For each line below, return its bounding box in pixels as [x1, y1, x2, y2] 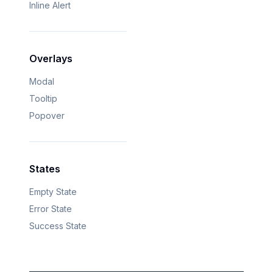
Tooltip [29, 93, 57, 104]
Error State [29, 204, 72, 214]
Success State [29, 221, 87, 232]
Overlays [29, 52, 73, 65]
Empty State [29, 186, 77, 197]
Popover [29, 110, 65, 121]
